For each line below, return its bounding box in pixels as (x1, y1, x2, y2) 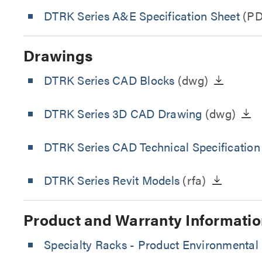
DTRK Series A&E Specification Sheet (44, 7, 240, 24)
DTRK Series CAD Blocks (44, 71, 175, 88)
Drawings (23, 44, 92, 66)
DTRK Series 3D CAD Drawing (44, 105, 202, 122)
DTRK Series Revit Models (44, 171, 180, 188)
